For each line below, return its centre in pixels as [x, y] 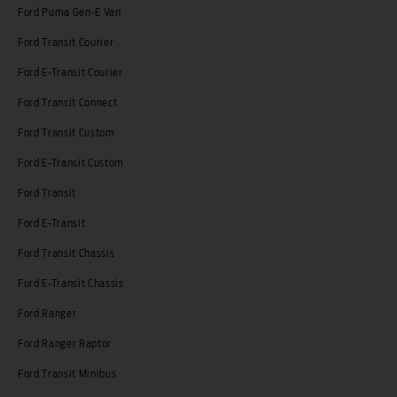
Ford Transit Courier [66, 43]
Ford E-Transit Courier [70, 73]
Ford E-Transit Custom [71, 163]
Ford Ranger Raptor [65, 344]
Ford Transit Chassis [66, 254]
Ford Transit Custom [66, 133]
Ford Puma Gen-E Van [70, 13]
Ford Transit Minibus [67, 374]
